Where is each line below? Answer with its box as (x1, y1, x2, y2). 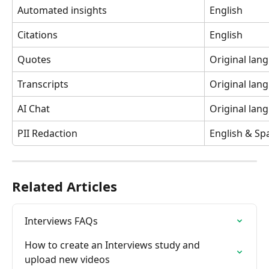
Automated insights (17, 3, 107, 17)
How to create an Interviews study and (25, 238, 202, 252)
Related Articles (12, 177, 117, 195)
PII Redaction (17, 126, 77, 140)
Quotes (17, 52, 51, 66)
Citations (17, 28, 58, 41)
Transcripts (17, 77, 68, 91)
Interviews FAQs (25, 214, 98, 228)
